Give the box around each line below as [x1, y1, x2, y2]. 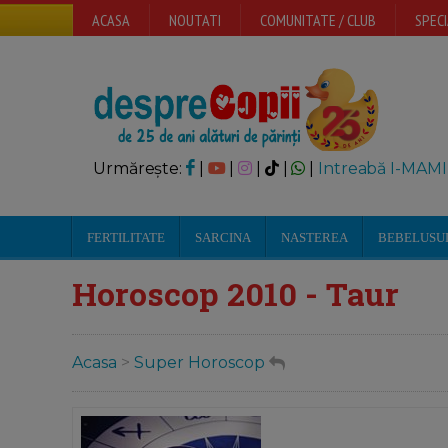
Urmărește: [93, 159, 186, 178]
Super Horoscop [134, 353, 265, 373]
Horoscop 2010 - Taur [72, 272, 399, 315]
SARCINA [195, 230, 251, 245]
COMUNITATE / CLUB [260, 10, 376, 30]
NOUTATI [169, 10, 221, 30]
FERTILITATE [87, 230, 165, 245]
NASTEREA [281, 230, 348, 245]
